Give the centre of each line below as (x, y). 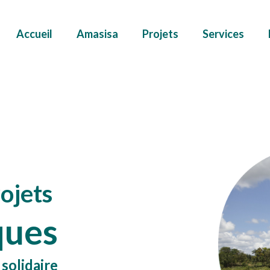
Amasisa (97, 34)
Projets (160, 34)
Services (223, 34)
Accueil (34, 34)
